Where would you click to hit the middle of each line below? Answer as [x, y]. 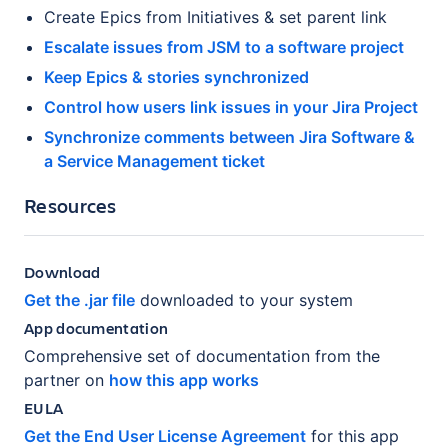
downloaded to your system [246, 300]
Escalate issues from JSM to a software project [224, 47]
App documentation [96, 328]
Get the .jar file [79, 300]
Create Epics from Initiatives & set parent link [215, 17]
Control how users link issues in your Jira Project [231, 107]
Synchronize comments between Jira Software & [229, 137]
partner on [64, 380]
